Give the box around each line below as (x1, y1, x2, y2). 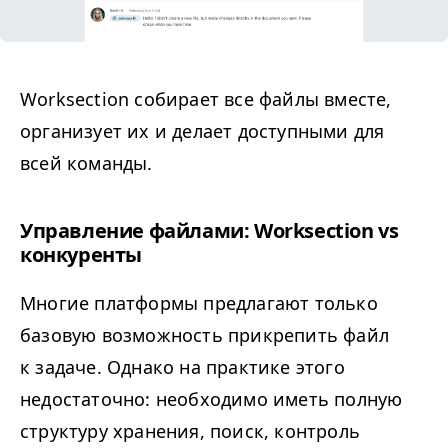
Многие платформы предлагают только (20, 291, 378, 316)
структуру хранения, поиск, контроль (20, 419, 361, 444)
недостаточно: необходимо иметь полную (20, 387, 403, 412)
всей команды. (20, 151, 153, 176)
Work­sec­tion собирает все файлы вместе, (20, 87, 392, 112)
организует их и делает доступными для (20, 119, 385, 144)
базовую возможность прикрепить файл (20, 323, 390, 348)
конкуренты (20, 241, 142, 269)
